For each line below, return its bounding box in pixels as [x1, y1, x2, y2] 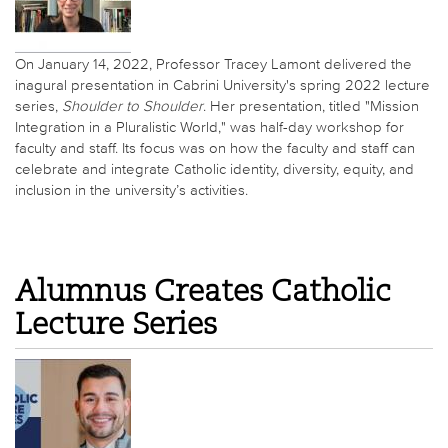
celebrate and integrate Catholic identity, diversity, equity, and [15, 160, 414, 178]
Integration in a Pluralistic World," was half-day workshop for [15, 118, 404, 136]
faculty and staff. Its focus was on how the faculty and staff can [15, 139, 415, 157]
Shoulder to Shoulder [62, 97, 203, 115]
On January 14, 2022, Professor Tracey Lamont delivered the [15, 55, 412, 73]
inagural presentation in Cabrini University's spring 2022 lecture [15, 76, 430, 94]
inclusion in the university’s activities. [15, 181, 248, 199]
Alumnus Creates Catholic [15, 274, 391, 310]
